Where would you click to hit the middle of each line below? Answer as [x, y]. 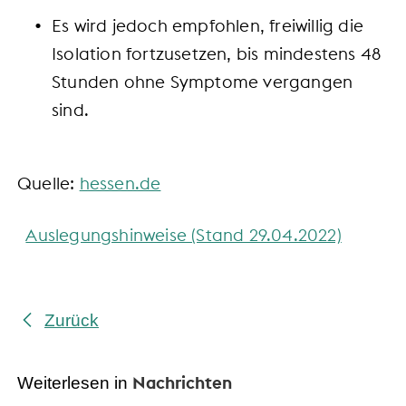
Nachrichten [182, 383]
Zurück [72, 321]
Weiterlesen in [75, 383]
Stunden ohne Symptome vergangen [203, 81]
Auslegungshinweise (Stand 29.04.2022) [184, 234]
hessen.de [120, 184]
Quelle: [48, 184]
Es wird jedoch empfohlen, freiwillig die [208, 25]
